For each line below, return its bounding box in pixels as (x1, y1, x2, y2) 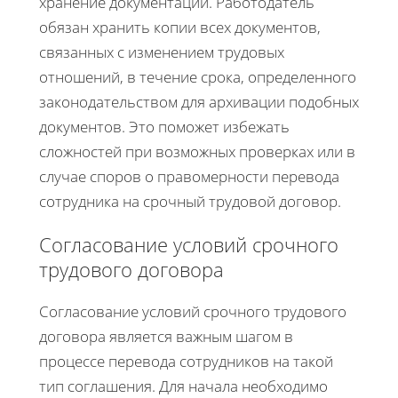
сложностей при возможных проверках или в (39, 140, 355, 162)
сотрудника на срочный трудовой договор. (39, 190, 341, 211)
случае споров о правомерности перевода (39, 165, 339, 187)
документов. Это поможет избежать (39, 115, 290, 137)
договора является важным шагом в (39, 325, 293, 346)
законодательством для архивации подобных (39, 91, 359, 112)
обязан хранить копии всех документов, (39, 16, 321, 37)
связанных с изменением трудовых (39, 41, 284, 62)
